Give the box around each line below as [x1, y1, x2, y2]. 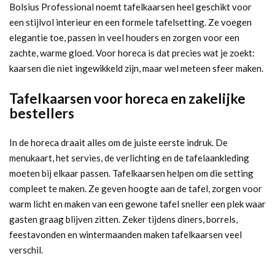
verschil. [9, 244, 43, 255]
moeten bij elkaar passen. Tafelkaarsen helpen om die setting [9, 167, 254, 179]
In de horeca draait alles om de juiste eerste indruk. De [9, 136, 228, 148]
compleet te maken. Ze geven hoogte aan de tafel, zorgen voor [9, 182, 262, 194]
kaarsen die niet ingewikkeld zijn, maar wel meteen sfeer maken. [9, 62, 263, 74]
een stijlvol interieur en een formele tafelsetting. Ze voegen [9, 16, 252, 28]
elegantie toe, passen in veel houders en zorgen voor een [9, 31, 239, 43]
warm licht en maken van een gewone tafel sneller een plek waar [9, 198, 266, 209]
